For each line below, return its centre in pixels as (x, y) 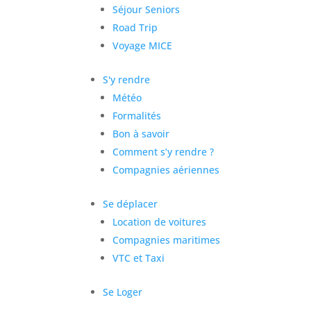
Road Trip (135, 27)
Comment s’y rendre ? (163, 151)
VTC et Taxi (139, 258)
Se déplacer (131, 203)
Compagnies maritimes (167, 239)
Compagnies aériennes (166, 169)
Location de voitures (160, 221)
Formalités (137, 115)
